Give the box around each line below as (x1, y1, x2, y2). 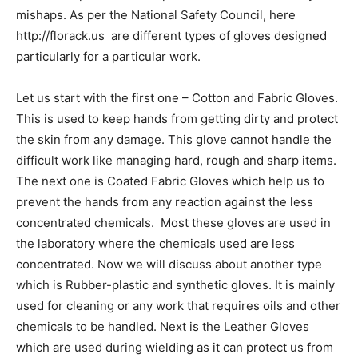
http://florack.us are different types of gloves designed (16, 28, 327, 43)
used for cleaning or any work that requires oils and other (16, 298, 340, 313)
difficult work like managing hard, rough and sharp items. (16, 153, 336, 168)
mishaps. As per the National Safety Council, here (16, 7, 296, 22)
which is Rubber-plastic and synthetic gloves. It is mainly (16, 277, 335, 292)
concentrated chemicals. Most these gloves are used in (16, 215, 331, 230)
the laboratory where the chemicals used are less (16, 236, 295, 251)
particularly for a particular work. (16, 49, 201, 64)
